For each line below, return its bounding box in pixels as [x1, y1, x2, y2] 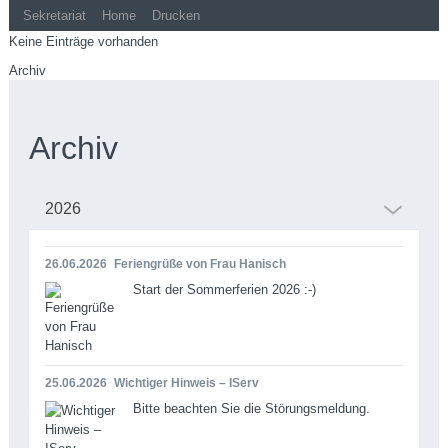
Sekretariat [22, 8, 86, 23]
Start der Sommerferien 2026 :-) [132, 281, 316, 297]
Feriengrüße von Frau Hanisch [113, 256, 286, 271]
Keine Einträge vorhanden [8, 34, 158, 49]
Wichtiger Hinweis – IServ [113, 375, 259, 390]
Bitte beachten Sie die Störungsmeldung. [132, 400, 370, 416]
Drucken [151, 8, 200, 23]
